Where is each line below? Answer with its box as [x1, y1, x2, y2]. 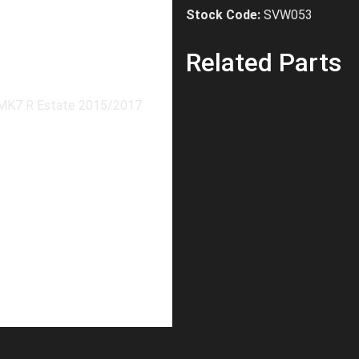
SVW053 [264, 7, 313, 22]
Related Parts [186, 47, 341, 78]
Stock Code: [186, 7, 260, 22]
